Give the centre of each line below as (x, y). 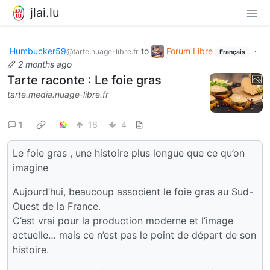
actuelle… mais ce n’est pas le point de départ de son (134, 235)
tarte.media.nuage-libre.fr (58, 95)
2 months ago (45, 64)
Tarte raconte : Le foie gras (84, 80)
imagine (30, 168)
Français (232, 52)
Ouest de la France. (57, 206)
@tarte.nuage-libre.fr (102, 51)
